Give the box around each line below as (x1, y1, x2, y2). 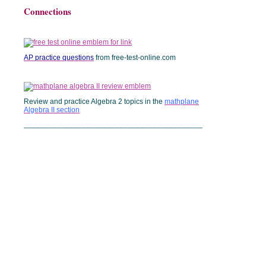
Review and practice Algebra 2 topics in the (24, 97, 164, 106)
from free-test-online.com (94, 53, 176, 62)
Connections (24, 5, 71, 18)
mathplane (164, 97, 199, 106)
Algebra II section (24, 106, 80, 114)
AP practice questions (24, 53, 94, 62)
